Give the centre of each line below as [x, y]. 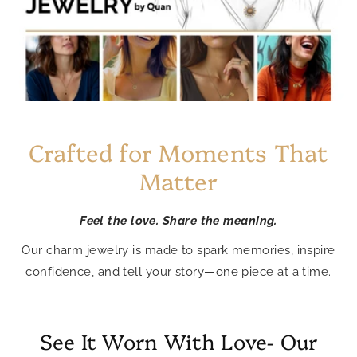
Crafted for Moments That [178, 151]
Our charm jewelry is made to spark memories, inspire [178, 250]
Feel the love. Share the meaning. [178, 220]
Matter [178, 180]
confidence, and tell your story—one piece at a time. [178, 271]
